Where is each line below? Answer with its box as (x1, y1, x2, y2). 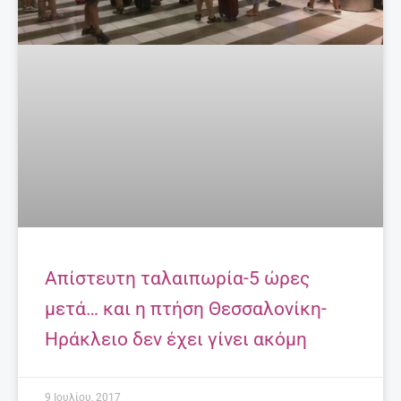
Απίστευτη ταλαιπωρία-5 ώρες (45, 267, 310, 289)
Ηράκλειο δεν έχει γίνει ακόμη (45, 328, 307, 350)
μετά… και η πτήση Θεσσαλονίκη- (45, 297, 327, 320)
